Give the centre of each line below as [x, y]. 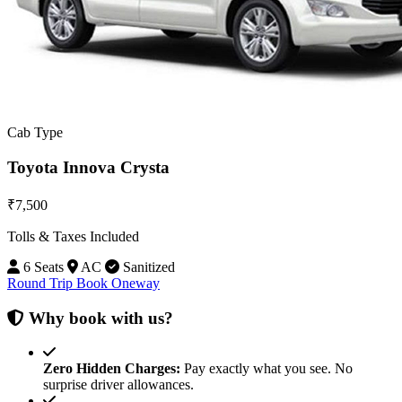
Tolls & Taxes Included [73, 236]
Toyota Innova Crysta [88, 168]
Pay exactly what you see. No [267, 369]
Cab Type [35, 133]
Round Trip [42, 283]
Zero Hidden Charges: [112, 369]
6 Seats [42, 267]
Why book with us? [99, 318]
